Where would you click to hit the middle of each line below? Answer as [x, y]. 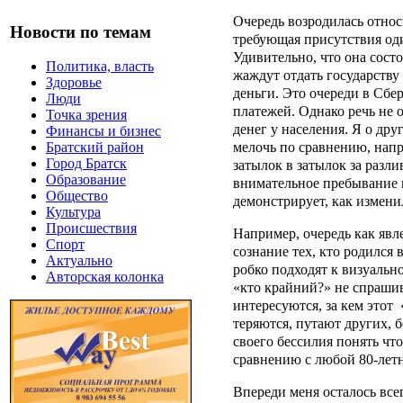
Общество [77, 196]
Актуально [79, 261]
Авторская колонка [105, 277]
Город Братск [86, 164]
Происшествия [91, 228]
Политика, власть [100, 67]
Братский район [95, 148]
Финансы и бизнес [103, 131]
